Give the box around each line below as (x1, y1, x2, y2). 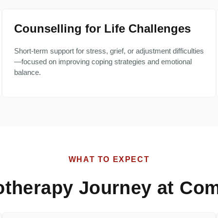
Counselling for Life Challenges (14, 22, 191, 36)
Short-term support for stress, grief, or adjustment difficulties (14, 47, 204, 55)
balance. (14, 68, 41, 77)
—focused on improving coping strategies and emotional (14, 57, 192, 66)
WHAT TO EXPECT (68, 155, 150, 163)
